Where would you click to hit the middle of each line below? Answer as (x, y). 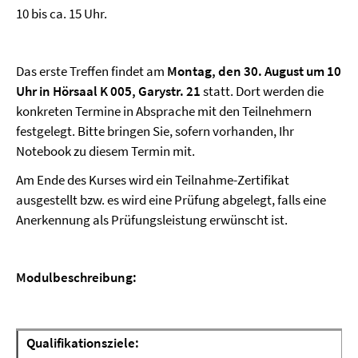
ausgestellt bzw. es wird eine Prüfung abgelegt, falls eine (171, 200)
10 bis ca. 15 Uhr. (62, 14)
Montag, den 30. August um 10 (254, 71)
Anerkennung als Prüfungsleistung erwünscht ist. (152, 220)
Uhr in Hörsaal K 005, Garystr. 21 (108, 91)
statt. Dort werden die (262, 91)
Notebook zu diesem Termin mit (104, 151)
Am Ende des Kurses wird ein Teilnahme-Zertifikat (153, 180)
